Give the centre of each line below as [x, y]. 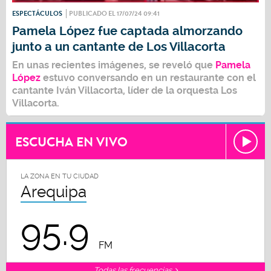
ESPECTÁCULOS [37, 13]
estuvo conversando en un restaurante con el [148, 77]
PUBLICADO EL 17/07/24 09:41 [114, 13]
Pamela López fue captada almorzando [127, 31]
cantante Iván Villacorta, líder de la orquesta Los [125, 90]
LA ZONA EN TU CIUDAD [60, 176]
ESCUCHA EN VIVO [71, 142]
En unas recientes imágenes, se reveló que [114, 65]
